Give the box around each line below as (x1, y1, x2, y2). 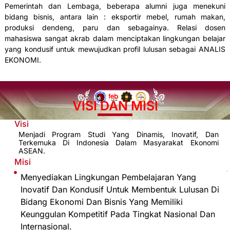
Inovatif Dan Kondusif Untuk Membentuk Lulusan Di (20, 184, 219, 195)
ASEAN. (18, 146, 45, 155)
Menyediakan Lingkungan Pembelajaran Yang (20, 171, 196, 182)
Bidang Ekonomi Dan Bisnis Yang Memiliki (20, 196, 183, 207)
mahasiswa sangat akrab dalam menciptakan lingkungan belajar (4, 33, 226, 43)
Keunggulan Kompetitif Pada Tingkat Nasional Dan (20, 208, 215, 219)
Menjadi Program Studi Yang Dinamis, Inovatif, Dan (18, 129, 219, 139)
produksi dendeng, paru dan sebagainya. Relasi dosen (4, 23, 226, 32)
